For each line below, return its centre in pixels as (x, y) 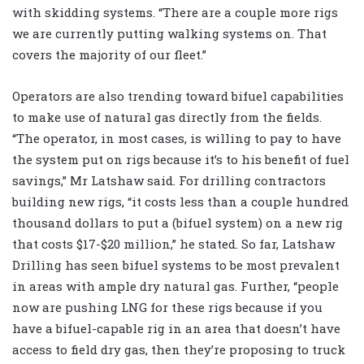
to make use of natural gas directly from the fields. (167, 117)
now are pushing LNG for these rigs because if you (167, 307)
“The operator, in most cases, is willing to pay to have (177, 138)
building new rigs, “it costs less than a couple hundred (180, 201)
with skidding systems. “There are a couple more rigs (175, 12)
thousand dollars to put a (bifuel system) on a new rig (178, 222)
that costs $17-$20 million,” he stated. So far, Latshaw (173, 243)
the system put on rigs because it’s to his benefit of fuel (181, 159)
